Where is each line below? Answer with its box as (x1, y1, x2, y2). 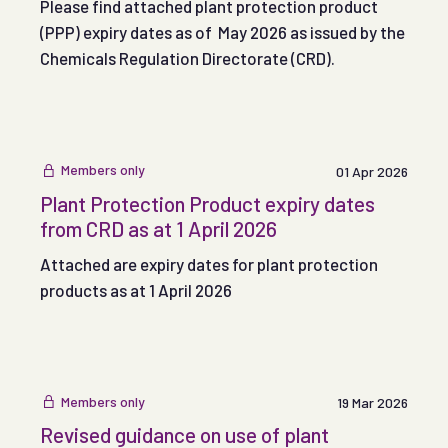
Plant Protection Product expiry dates (40, 190, 375, 216)
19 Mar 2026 (337, 394, 408, 412)
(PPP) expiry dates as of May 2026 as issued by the (40, 22, 405, 43)
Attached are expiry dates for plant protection (40, 253, 378, 274)
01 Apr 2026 (336, 162, 408, 180)
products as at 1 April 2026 (40, 279, 232, 300)
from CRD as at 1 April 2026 (40, 215, 277, 241)
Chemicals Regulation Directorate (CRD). (40, 48, 338, 69)
